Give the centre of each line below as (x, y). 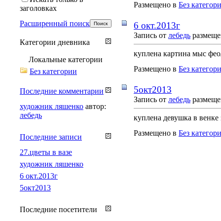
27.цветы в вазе (46, 152)
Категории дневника (55, 42)
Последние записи (51, 137)
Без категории (53, 71)
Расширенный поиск (55, 23)
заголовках (38, 8)
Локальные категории (66, 59)
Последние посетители (58, 209)
